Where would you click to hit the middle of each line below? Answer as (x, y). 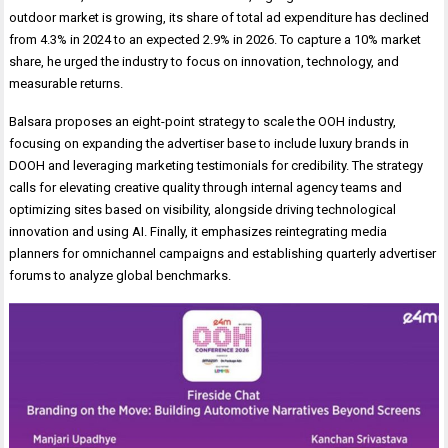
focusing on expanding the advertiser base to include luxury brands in (209, 144)
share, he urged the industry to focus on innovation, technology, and (204, 62)
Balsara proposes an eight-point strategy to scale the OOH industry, (203, 122)
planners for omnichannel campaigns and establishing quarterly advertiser (223, 254)
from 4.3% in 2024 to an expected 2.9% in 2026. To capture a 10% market (215, 40)
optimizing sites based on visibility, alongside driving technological (203, 210)
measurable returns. (66, 84)
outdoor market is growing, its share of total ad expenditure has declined (219, 18)
